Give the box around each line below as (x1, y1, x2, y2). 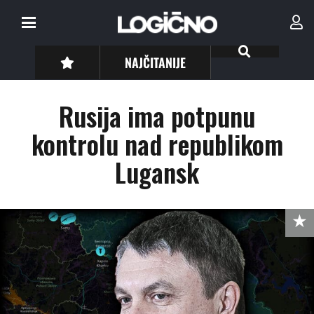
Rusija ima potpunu (59, 97, 255, 135)
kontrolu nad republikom (31, 125, 283, 163)
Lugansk (115, 153, 199, 191)
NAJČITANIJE (125, 53, 186, 71)
